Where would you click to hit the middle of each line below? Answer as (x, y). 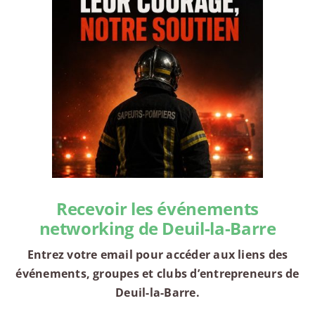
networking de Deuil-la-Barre (157, 229)
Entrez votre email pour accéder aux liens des (157, 255)
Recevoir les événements (157, 209)
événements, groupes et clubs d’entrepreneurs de (157, 274)
